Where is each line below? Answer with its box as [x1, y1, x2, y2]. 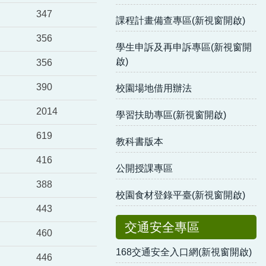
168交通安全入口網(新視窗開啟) [116, 246, 252, 257]
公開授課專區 [116, 163, 173, 173]
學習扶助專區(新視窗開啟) [116, 109, 227, 120]
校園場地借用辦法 [116, 83, 192, 93]
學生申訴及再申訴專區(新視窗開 [116, 42, 252, 52]
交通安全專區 [125, 220, 200, 234]
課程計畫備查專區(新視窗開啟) [116, 15, 246, 26]
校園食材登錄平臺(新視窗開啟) [116, 189, 246, 200]
